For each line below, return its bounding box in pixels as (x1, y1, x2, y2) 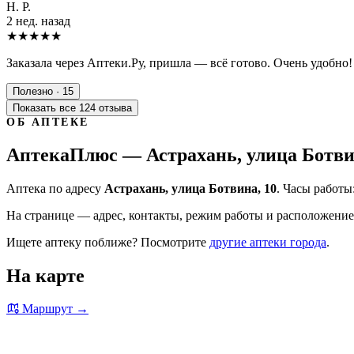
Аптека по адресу (6, 181, 104, 195)
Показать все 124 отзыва (13, 101, 132, 114)
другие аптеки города (209, 235, 326, 249)
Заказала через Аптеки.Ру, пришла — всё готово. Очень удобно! (6, 55, 352, 70)
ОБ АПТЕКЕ (6, 115, 89, 128)
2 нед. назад (6, 13, 70, 28)
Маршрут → (19, 302, 88, 316)
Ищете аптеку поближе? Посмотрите (6, 235, 209, 249)
